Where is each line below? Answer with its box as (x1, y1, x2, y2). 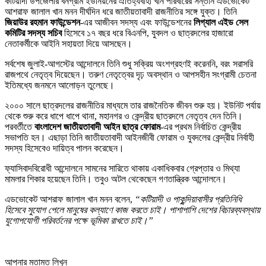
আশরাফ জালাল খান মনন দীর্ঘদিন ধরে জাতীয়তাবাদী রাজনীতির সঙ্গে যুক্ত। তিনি (5, 6, 237, 17)
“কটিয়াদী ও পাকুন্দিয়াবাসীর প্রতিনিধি (135, 194, 242, 204)
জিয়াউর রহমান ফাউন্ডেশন (5, 17, 80, 27)
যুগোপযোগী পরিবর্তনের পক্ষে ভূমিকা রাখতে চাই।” (5, 215, 153, 226)
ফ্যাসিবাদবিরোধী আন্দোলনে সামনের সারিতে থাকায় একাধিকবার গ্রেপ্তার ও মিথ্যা (5, 163, 240, 173)
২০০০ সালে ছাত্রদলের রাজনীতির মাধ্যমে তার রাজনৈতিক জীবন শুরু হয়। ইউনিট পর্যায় (5, 100, 261, 110)
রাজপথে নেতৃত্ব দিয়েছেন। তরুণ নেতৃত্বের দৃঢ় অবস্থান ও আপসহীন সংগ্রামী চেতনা (5, 69, 256, 80)
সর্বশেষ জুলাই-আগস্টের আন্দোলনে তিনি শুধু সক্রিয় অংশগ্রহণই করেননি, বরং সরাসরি (5, 58, 253, 69)
